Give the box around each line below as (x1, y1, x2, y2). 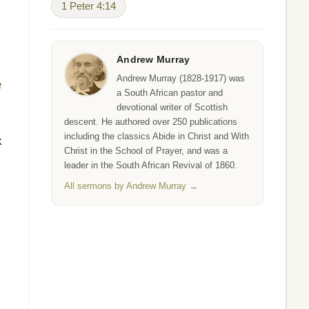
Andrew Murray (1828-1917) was (117, 73, 245, 83)
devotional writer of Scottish (117, 102, 228, 112)
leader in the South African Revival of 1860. (64, 160, 237, 170)
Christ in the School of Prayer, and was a (64, 146, 228, 156)
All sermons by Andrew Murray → (64, 181, 198, 191)
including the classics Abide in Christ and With (64, 131, 249, 141)
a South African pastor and (117, 88, 223, 98)
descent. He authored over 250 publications (64, 117, 237, 127)
